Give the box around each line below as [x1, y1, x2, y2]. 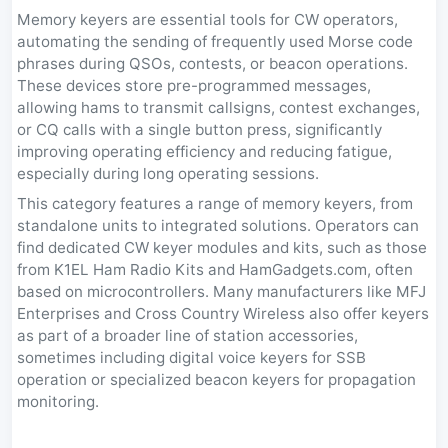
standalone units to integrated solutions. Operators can [17, 216, 419, 235]
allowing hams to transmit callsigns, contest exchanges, [17, 98, 420, 117]
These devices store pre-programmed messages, [17, 76, 371, 95]
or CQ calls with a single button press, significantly [17, 120, 382, 139]
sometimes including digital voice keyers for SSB [17, 348, 366, 367]
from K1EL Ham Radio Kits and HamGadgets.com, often [17, 260, 413, 279]
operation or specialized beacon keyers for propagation [17, 370, 416, 389]
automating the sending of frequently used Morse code [17, 32, 413, 51]
